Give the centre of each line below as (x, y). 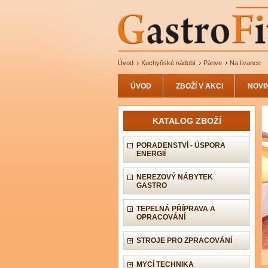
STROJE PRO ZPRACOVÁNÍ (184, 240)
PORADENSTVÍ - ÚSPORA (181, 145)
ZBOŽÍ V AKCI (200, 86)
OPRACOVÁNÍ (161, 217)
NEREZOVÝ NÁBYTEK (175, 177)
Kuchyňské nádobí (168, 63)
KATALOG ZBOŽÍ (187, 121)
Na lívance (245, 63)
